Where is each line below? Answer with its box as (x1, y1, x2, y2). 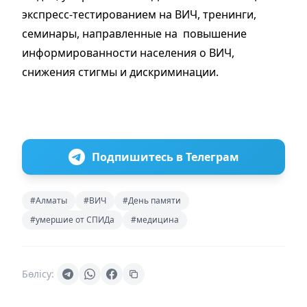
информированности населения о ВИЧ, (22, 45, 234, 60)
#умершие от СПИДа (30, 213, 114, 225)
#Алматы (30, 194, 67, 206)
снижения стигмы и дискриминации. (22, 64, 219, 79)
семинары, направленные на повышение (22, 25, 247, 41)
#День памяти (123, 194, 181, 206)
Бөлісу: (22, 267, 54, 280)
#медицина (131, 213, 179, 225)
